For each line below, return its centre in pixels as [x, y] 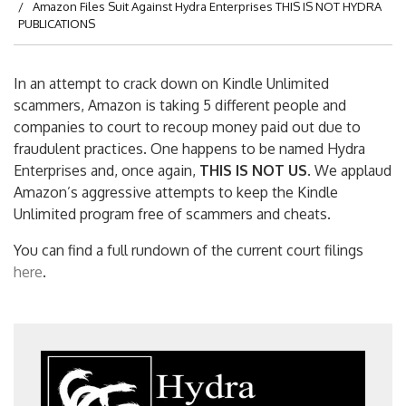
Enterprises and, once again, [106, 170]
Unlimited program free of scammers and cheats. [172, 214]
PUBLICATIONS [57, 24]
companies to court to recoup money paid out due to [187, 127]
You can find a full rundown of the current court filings [188, 250]
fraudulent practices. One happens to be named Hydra [189, 149]
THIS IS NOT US [253, 170]
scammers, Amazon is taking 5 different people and [180, 105]
